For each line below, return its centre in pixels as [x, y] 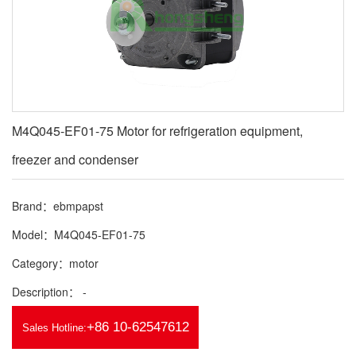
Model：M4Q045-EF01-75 [79, 234]
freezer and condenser [75, 159]
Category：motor [55, 263]
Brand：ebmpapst [58, 206]
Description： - [49, 292]
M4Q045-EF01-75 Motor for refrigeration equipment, [157, 131]
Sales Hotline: [54, 328]
